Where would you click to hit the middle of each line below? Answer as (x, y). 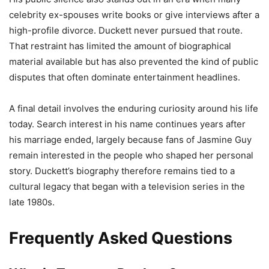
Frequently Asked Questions (121, 238)
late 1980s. (32, 202)
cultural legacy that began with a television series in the (127, 186)
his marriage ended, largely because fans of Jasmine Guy (130, 139)
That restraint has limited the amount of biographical (120, 46)
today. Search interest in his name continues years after (127, 124)
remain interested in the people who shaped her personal (131, 155)
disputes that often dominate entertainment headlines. (125, 77)
